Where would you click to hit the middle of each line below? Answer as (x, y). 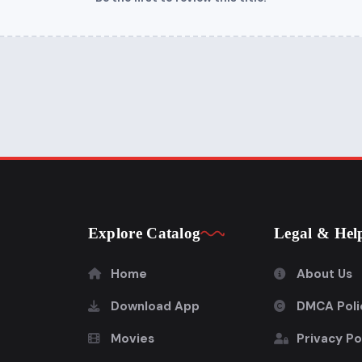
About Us (325, 274)
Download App (155, 307)
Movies (132, 339)
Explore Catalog (144, 234)
